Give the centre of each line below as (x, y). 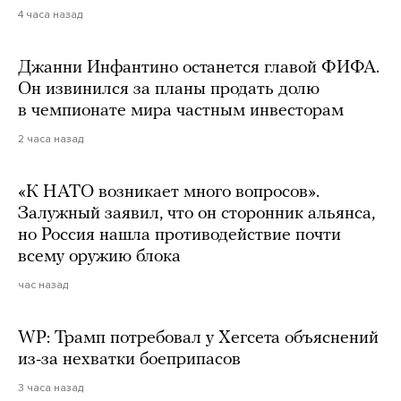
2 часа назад (51, 138)
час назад (43, 284)
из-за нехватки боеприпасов (129, 359)
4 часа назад (50, 14)
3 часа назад (51, 387)
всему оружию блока (99, 256)
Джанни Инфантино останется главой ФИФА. (199, 68)
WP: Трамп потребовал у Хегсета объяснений (198, 338)
